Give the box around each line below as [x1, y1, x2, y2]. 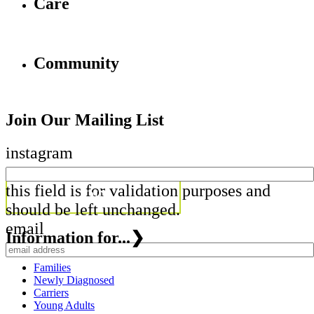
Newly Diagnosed [34, 273, 114, 286]
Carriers [34, 286, 69, 299]
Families [34, 261, 71, 273]
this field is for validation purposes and [6, 181, 271, 200]
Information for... [6, 228, 130, 247]
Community [34, 54, 119, 73]
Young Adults [34, 299, 95, 311]
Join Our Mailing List [6, 110, 164, 129]
